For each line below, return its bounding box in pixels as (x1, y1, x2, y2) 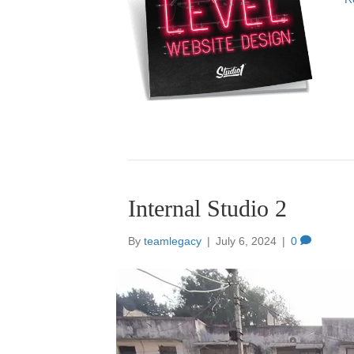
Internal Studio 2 (128, 195, 287, 222)
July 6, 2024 (216, 235, 277, 248)
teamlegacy (144, 235, 201, 248)
